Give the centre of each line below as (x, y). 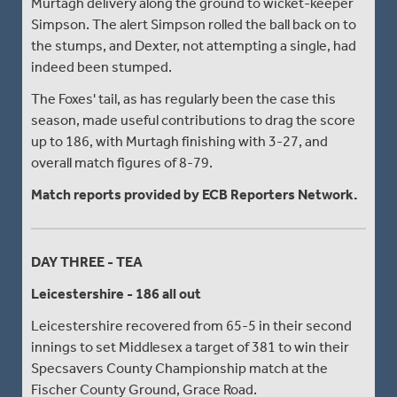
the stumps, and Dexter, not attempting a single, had (194, 45)
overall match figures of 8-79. (122, 162)
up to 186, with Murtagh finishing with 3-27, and (179, 141)
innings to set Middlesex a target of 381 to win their (190, 346)
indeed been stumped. (101, 66)
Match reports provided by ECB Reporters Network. (195, 194)
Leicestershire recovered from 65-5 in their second (191, 325)
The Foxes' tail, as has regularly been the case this (183, 98)
